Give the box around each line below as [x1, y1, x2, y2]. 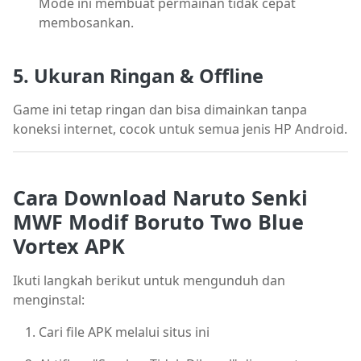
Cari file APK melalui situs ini [39, 323, 210, 341]
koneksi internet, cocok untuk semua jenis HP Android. [13, 119, 347, 138]
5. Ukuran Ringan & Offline [13, 62, 263, 89]
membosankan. [39, 14, 134, 32]
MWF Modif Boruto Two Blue [13, 208, 304, 235]
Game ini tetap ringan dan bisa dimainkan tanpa [13, 100, 307, 118]
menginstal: [13, 291, 85, 309]
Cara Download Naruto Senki [13, 184, 308, 211]
